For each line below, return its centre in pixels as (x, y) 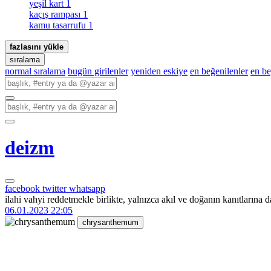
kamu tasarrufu (59, 25)
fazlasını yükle (37, 47)
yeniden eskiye (159, 71)
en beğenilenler (219, 71)
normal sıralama (35, 71)
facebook (24, 188)
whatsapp (87, 188)
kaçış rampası (56, 14)
